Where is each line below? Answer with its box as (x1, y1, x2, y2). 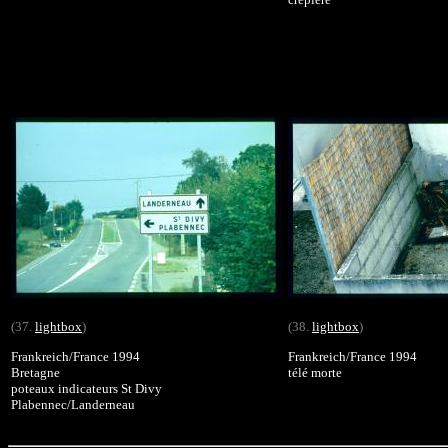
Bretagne (11, 364, 60, 380)
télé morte (288, 364, 342, 380)
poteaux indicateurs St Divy (11, 380, 162, 396)
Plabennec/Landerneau (11, 396, 135, 412)
